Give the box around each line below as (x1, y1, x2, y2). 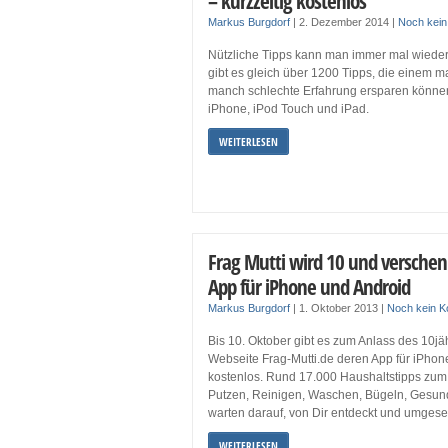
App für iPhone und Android (208, 272, 410, 302)
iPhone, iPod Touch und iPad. (208, 102, 369, 116)
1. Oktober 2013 (299, 302, 381, 315)
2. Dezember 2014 (299, 16, 392, 28)
